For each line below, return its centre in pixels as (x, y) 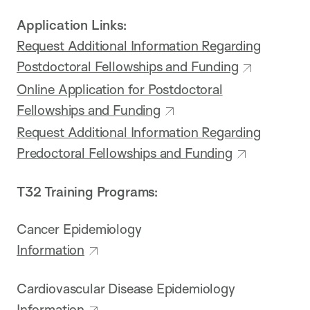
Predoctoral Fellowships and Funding (125, 153)
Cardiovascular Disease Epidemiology (126, 289)
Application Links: (72, 25)
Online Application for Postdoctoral (120, 89)
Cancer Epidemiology (79, 229)
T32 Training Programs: (88, 192)
